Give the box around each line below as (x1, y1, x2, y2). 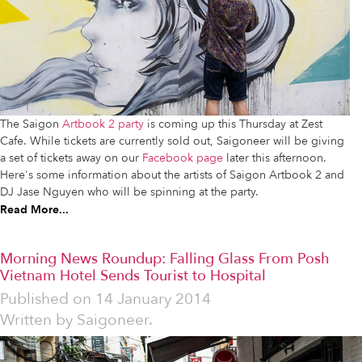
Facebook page (142, 150, 223, 166)
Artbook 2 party (62, 116, 144, 133)
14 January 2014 (95, 288, 211, 310)
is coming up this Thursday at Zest (144, 116, 322, 133)
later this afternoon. (223, 150, 326, 166)
